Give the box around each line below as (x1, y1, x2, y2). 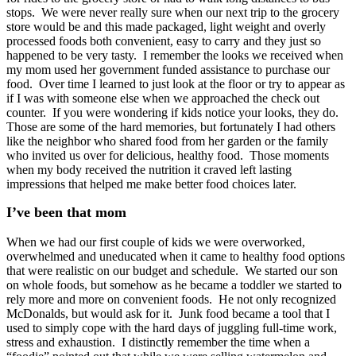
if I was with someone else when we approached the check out (6, 91, 319, 105)
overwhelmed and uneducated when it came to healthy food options (6, 249, 345, 263)
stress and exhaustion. (6, 335, 115, 349)
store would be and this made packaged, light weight (6, 19, 273, 33)
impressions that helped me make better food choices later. (6, 176, 296, 191)
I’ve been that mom (6, 203, 126, 220)
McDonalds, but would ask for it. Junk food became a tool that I (6, 306, 330, 320)
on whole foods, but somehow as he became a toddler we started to (6, 277, 342, 292)
